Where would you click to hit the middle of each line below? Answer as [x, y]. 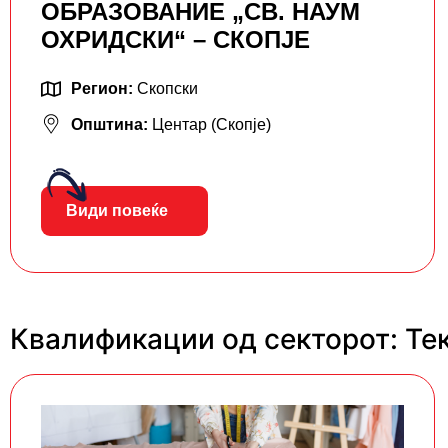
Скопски [167, 88]
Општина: [111, 124]
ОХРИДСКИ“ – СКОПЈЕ [175, 39]
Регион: [104, 88]
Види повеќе [117, 210]
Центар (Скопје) [211, 124]
